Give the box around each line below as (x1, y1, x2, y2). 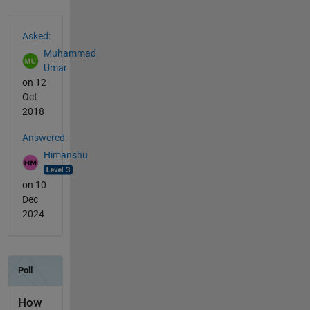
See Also (6, 14, 64, 31)
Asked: (21, 30, 51, 42)
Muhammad (43, 47, 96, 59)
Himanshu (43, 149, 88, 161)
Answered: (21, 132, 67, 144)
